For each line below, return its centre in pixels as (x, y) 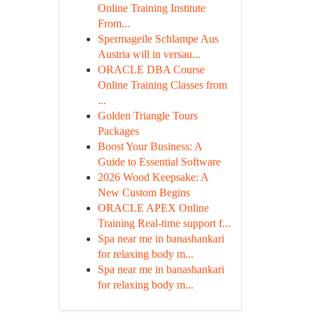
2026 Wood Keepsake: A (153, 177)
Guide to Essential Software (159, 162)
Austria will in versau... (149, 54)
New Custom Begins (144, 192)
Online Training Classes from (162, 85)
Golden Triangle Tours (147, 116)
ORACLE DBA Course (151, 70)
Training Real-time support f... (164, 223)
